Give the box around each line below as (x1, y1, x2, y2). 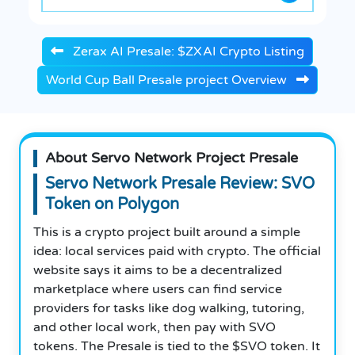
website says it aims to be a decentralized (33, 261, 282, 278)
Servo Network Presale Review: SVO (45, 174, 315, 193)
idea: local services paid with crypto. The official (33, 242, 321, 259)
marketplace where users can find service (33, 281, 282, 297)
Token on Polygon (45, 194, 179, 214)
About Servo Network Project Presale (45, 149, 298, 166)
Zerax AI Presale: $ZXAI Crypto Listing (70, 43, 304, 59)
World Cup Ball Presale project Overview (46, 71, 290, 88)
